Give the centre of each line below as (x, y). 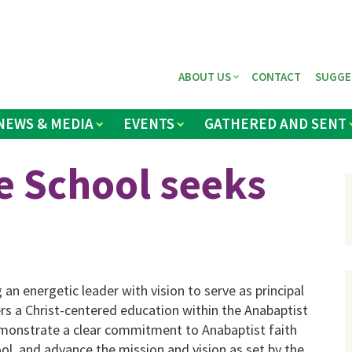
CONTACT (277, 76)
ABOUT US (205, 76)
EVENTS (148, 124)
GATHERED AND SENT (276, 124)
